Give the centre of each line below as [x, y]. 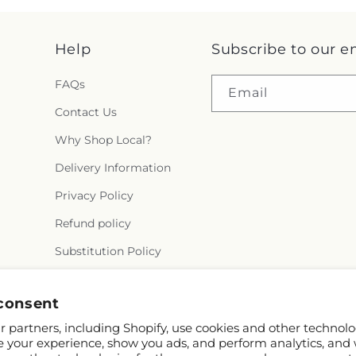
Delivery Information [112, 168]
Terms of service [100, 279]
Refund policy [93, 223]
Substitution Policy [108, 251]
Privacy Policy [94, 195]
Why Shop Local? [103, 140]
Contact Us [85, 112]
